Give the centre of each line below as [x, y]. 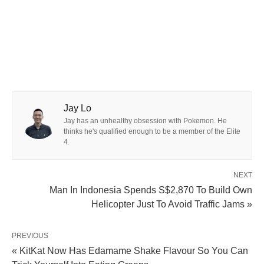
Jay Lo [77, 108]
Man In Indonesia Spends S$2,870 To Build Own [151, 190]
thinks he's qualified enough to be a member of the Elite [152, 131]
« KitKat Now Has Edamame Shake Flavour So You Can [130, 250]
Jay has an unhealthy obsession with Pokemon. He [145, 121]
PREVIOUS [30, 235]
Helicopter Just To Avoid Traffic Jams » [172, 204]
